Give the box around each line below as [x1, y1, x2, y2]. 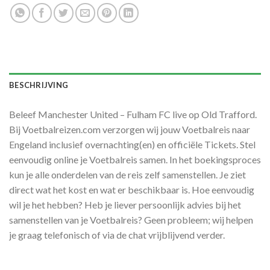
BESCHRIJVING [9, 80, 69, 90]
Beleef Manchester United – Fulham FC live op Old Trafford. [9, 108, 257, 120]
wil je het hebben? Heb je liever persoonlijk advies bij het [9, 198, 241, 210]
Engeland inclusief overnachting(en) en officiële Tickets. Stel [9, 138, 256, 150]
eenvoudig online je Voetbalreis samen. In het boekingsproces [9, 153, 261, 165]
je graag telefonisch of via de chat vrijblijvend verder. [9, 228, 225, 240]
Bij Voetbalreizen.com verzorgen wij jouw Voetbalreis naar [9, 123, 250, 135]
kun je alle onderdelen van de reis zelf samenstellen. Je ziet [9, 168, 246, 180]
